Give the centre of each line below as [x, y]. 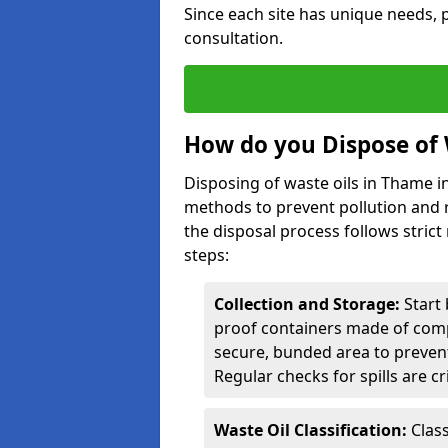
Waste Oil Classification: [310, 430]
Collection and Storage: [307, 304]
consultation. [233, 38]
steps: [206, 255]
